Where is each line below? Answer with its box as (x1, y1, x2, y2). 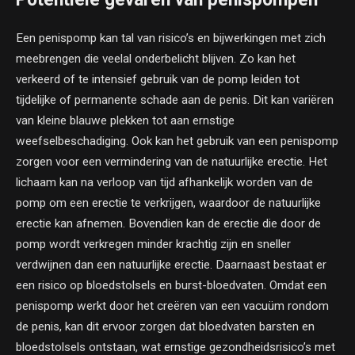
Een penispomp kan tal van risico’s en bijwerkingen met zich (16, 30, 326, 45)
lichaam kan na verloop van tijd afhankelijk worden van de (16, 174, 313, 189)
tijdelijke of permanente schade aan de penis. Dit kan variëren (16, 92, 334, 107)
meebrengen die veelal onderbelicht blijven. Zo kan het (16, 51, 296, 66)
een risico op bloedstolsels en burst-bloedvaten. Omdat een (16, 277, 326, 292)
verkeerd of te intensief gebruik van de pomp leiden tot (16, 71, 300, 86)
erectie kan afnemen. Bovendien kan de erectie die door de (16, 216, 321, 231)
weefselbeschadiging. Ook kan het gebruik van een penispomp (16, 133, 338, 148)
